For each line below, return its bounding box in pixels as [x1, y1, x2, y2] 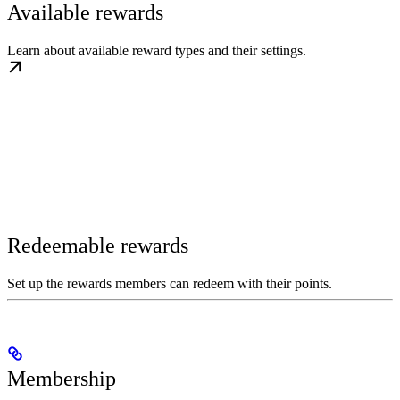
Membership [7, 367, 116, 391]
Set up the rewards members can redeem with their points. [7, 276, 332, 292]
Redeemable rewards [7, 234, 188, 258]
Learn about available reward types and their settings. [7, 43, 306, 59]
